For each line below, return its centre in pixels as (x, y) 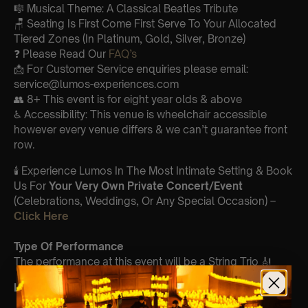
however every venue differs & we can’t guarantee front (151, 129)
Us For (30, 186)
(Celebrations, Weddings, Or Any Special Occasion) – (145, 201)
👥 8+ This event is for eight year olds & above (128, 99)
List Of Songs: (50, 287)
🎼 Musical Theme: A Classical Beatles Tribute (126, 8)
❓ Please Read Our (61, 54)
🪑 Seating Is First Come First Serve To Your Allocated (145, 23)
